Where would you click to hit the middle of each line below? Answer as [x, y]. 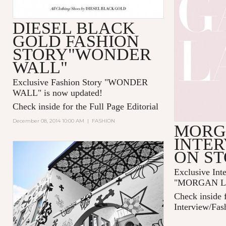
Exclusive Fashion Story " [60, 82]
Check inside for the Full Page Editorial [85, 106]
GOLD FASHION [76, 41]
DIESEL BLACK [74, 28]
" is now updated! [70, 93]
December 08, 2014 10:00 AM [48, 121]
